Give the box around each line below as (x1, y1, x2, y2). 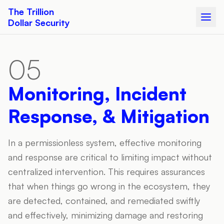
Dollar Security (8, 17, 70, 28)
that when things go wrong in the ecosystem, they (8, 180, 210, 191)
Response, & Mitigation (8, 105, 209, 127)
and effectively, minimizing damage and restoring (8, 209, 203, 220)
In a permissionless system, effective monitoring (8, 137, 201, 148)
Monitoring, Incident (8, 82, 186, 105)
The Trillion (8, 6, 54, 17)
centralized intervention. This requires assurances (8, 166, 205, 177)
